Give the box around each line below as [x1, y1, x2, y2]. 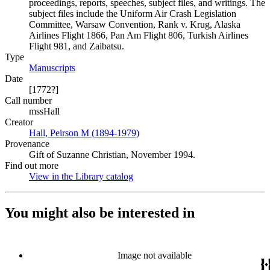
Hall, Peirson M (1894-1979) [29, 128, 139, 138]
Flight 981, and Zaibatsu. [29, 41, 124, 51]
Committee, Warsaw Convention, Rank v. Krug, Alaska [29, 19, 240, 30]
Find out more [5, 160, 58, 171]
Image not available [117, 250, 192, 260]
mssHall [29, 106, 60, 116]
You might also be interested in [5, 204, 195, 221]
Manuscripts [29, 63, 75, 73]
